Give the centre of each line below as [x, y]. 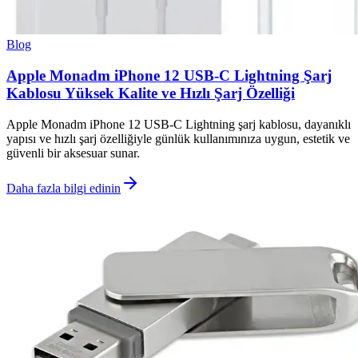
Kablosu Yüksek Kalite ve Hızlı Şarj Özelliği [151, 93]
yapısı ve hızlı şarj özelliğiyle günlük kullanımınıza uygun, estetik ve [178, 138]
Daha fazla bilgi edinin [64, 188]
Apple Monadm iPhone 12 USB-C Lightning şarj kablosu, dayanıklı [179, 124]
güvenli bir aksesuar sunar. [73, 153]
